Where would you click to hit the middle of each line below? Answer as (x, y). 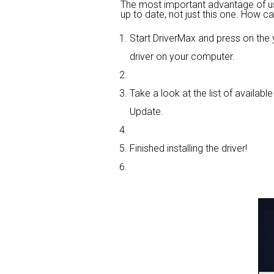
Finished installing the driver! (188, 148)
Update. (146, 111)
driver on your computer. (182, 56)
